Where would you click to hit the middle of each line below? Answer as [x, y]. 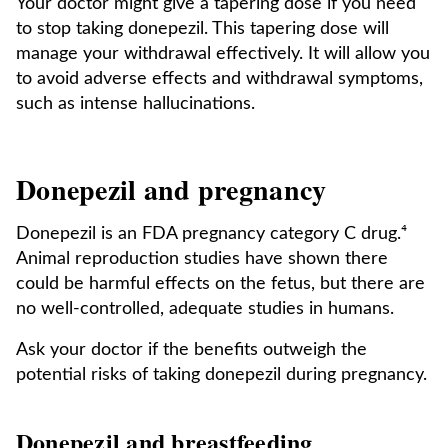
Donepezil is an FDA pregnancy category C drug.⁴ [211, 234]
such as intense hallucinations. [135, 104]
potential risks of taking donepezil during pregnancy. [221, 375]
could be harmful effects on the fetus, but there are [220, 284]
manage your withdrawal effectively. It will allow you [223, 54]
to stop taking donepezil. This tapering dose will [202, 29]
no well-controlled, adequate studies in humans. [205, 309]
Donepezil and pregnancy [171, 189]
